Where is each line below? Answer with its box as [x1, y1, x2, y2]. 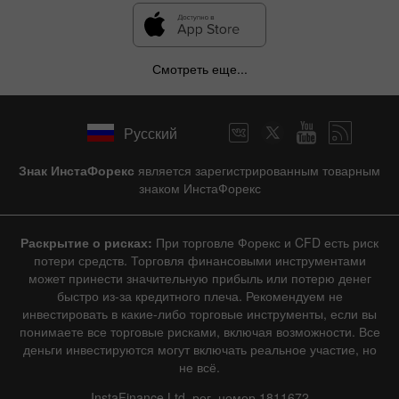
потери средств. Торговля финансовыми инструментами [33, 251, 366, 270]
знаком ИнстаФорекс [138, 179, 261, 198]
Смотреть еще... [151, 60, 248, 78]
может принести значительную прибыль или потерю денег [28, 269, 371, 288]
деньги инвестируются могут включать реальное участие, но [22, 340, 377, 359]
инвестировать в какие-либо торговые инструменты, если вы [22, 305, 377, 323]
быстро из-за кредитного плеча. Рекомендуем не [56, 287, 343, 305]
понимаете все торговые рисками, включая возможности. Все [19, 322, 380, 341]
